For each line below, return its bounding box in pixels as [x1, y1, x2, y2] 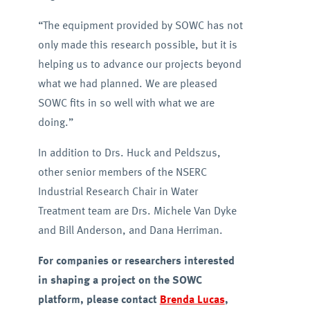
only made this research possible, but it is [37, 36, 237, 53]
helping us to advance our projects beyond [37, 55, 241, 72]
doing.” [37, 113, 73, 130]
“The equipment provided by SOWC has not [37, 17, 243, 33]
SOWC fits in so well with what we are [37, 94, 215, 111]
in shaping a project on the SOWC [37, 271, 202, 288]
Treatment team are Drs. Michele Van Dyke [37, 202, 237, 219]
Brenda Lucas [159, 291, 225, 307]
